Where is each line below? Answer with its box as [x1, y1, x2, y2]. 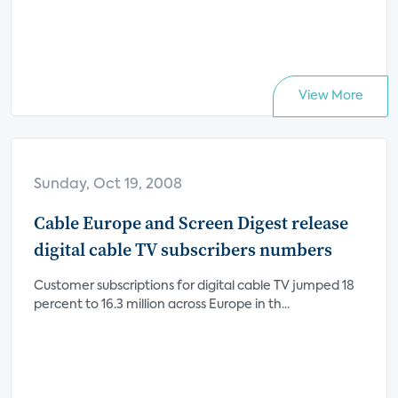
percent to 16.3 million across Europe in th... [34, 298, 290, 311]
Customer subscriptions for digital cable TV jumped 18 [34, 280, 354, 292]
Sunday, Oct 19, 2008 [34, 178, 182, 192]
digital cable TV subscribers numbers [34, 237, 332, 262]
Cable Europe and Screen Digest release [34, 211, 348, 235]
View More [298, 90, 363, 102]
